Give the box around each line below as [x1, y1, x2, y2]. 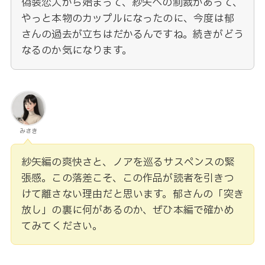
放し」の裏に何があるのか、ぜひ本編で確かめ [21, 203, 234, 218]
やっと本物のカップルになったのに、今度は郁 [21, 11, 234, 27]
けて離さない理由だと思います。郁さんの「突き [21, 187, 244, 202]
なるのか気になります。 [21, 43, 132, 59]
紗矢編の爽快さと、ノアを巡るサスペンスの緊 [21, 155, 235, 170]
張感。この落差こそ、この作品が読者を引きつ [21, 171, 234, 186]
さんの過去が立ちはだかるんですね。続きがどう [21, 27, 244, 43]
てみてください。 [21, 219, 103, 234]
